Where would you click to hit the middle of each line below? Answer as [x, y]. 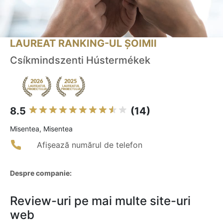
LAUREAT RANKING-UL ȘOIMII [83, 44]
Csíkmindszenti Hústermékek [80, 60]
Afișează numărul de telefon [90, 145]
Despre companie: [41, 173]
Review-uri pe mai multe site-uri [100, 201]
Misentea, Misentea [41, 129]
